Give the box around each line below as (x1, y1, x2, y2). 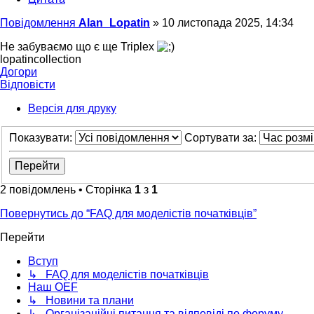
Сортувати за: (184, 132, 259, 144)
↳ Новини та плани (28, 294, 134, 307)
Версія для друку (28, 102, 116, 114)
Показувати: (9, 132, 75, 144)
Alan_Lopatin (78, 16, 150, 29)
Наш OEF (28, 281, 78, 294)
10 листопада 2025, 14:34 (162, 16, 294, 29)
